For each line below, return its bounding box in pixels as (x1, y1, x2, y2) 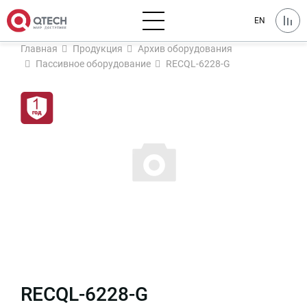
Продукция (73, 43, 123, 54)
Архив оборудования (138, 43, 232, 54)
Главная (21, 43, 58, 54)
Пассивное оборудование (36, 58, 151, 69)
